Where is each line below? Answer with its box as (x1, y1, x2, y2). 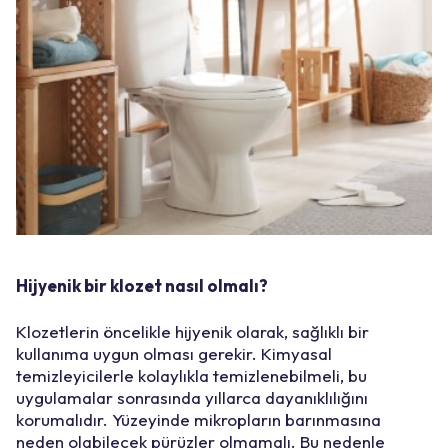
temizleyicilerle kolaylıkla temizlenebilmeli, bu (16, 364, 367, 386)
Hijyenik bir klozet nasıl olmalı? (16, 274, 268, 296)
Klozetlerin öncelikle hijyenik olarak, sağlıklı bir (16, 320, 369, 342)
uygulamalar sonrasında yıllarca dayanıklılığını (16, 386, 368, 408)
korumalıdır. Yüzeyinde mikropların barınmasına (16, 408, 381, 430)
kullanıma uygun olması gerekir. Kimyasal (16, 342, 332, 364)
